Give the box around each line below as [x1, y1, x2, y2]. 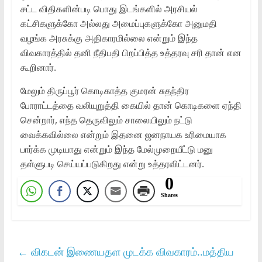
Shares [160, 192, 178, 199]
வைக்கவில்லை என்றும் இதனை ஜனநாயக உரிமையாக [20, 128, 226, 142]
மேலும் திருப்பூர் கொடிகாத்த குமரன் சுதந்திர [20, 84, 189, 98]
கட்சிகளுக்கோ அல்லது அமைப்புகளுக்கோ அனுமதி [20, 17, 217, 30]
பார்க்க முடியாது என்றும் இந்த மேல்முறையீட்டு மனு [20, 143, 213, 156]
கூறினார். [20, 61, 56, 74]
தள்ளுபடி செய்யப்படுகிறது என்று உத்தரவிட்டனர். [20, 157, 204, 171]
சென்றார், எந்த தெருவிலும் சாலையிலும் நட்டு [20, 113, 192, 127]
